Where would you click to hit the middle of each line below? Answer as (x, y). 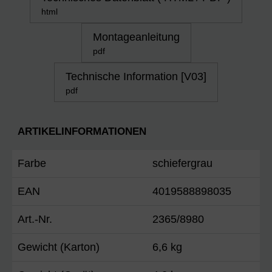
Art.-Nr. (35, 219)
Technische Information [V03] (136, 76)
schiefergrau (182, 163)
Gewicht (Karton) (59, 247)
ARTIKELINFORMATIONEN (82, 131)
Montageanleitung (136, 37)
